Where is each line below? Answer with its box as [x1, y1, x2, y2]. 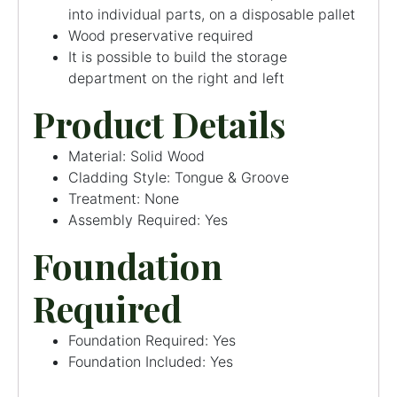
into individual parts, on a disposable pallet [68, 4, 355, 23]
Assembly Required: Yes [68, 210, 228, 229]
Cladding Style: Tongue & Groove [68, 167, 289, 186]
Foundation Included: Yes [68, 352, 233, 370]
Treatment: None [68, 189, 179, 207]
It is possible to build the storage [68, 47, 287, 66]
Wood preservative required [68, 26, 253, 44]
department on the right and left [68, 68, 284, 87]
